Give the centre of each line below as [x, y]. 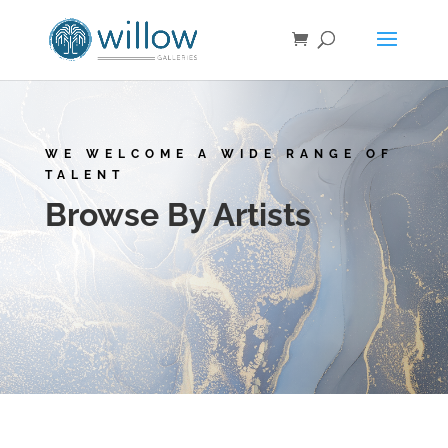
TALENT [84, 174]
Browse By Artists [177, 214]
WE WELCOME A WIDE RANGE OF [219, 153]
